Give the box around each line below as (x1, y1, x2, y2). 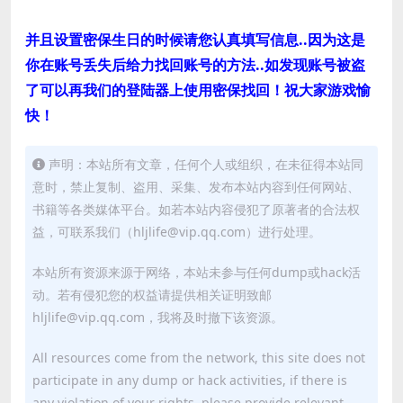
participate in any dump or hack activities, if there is (32, 371, 347, 389)
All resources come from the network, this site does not (32, 348, 365, 366)
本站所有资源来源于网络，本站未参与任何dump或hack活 (32, 263, 361, 281)
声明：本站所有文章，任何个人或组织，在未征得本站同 (49, 155, 363, 173)
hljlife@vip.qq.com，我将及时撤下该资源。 (32, 308, 283, 326)
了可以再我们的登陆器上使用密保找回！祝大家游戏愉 (25, 79, 371, 100)
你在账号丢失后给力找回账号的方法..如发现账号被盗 (25, 54, 365, 75)
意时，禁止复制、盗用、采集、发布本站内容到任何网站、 (32, 177, 360, 195)
